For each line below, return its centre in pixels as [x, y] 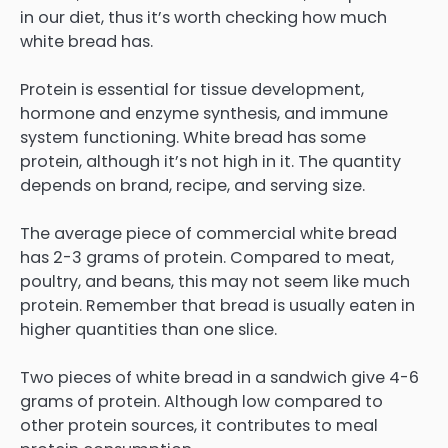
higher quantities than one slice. [148, 329]
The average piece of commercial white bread [208, 233]
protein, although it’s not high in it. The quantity [210, 161]
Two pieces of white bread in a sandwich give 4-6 [219, 378]
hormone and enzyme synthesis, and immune [204, 113]
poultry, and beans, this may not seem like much [215, 281]
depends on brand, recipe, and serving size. [192, 185]
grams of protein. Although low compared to [201, 402]
